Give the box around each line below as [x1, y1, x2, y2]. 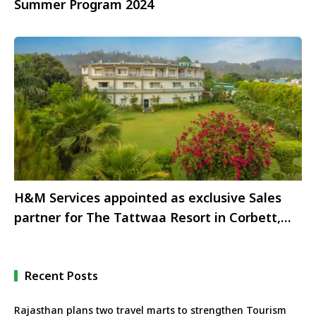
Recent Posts [25, 268, 98, 284]
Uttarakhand [14, 228, 94, 245]
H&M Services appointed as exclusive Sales [14, 188, 281, 206]
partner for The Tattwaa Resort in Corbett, [14, 208, 281, 226]
